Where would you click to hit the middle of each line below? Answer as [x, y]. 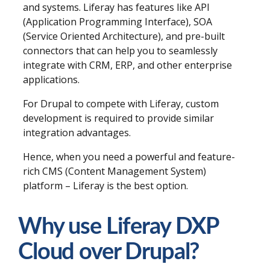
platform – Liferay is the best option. [105, 185]
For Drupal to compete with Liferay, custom [121, 103]
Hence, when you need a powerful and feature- [129, 156]
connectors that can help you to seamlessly [120, 50]
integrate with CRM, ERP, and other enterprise [127, 65]
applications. [51, 79]
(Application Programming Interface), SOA [118, 21]
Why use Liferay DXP [119, 227]
